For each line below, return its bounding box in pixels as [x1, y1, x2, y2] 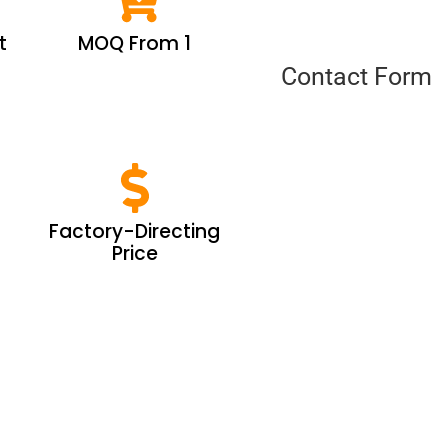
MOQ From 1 [78, 29, 192, 57]
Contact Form [281, 62, 433, 92]
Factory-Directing [49, 217, 221, 245]
